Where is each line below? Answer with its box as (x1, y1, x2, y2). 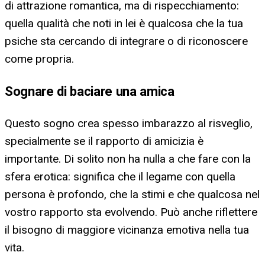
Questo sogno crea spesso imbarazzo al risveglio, (5, 116, 253, 130)
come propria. (5, 51, 74, 66)
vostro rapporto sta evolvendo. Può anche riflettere (5, 205, 257, 219)
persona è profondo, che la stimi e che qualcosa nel (5, 187, 260, 201)
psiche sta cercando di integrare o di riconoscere (5, 34, 248, 48)
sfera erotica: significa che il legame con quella (5, 169, 235, 183)
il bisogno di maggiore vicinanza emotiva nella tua (5, 222, 249, 237)
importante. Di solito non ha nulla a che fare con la (5, 151, 251, 166)
